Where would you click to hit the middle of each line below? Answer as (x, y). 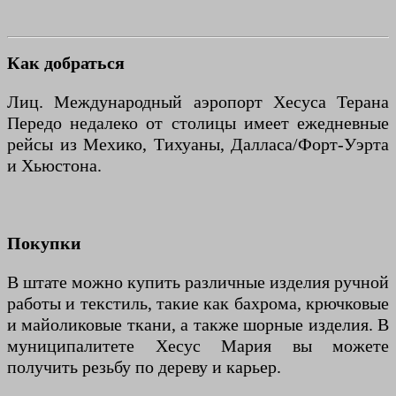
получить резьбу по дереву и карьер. (144, 367)
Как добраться (66, 63)
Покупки (44, 244)
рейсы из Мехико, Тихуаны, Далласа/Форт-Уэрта (198, 145)
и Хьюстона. (54, 166)
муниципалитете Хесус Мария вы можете (198, 346)
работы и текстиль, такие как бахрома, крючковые (198, 304)
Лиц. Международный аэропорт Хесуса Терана (198, 102)
